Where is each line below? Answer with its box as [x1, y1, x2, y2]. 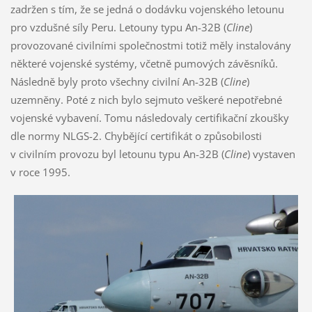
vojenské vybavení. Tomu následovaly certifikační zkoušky [10, 111, 289, 125]
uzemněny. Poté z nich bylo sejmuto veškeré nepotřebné [10, 93, 282, 107]
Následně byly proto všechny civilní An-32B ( [10, 75, 224, 89]
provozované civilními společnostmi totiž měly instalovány [10, 38, 291, 53]
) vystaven [247, 147, 295, 162]
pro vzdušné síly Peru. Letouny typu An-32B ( [10, 20, 226, 35]
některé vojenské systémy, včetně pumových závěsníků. [10, 56, 278, 71]
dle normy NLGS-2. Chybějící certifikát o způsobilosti [10, 129, 262, 143]
